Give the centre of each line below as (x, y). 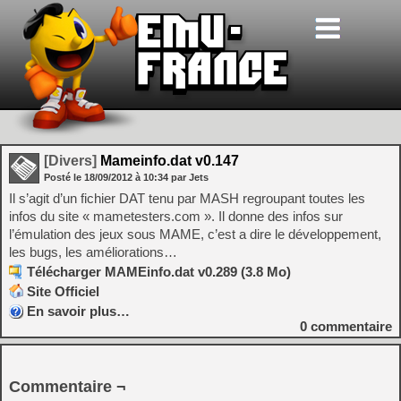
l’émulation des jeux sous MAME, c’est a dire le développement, (195, 234)
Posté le (64, 177)
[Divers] (70, 161)
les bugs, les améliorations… (93, 252)
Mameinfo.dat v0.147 (168, 161)
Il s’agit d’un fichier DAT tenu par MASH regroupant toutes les (187, 198)
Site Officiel (63, 291)
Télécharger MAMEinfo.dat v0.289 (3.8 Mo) (159, 272)
